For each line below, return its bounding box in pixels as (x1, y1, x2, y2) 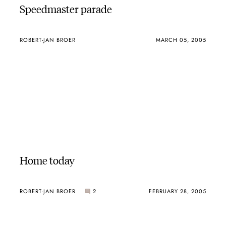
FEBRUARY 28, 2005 (149, 187, 207, 195)
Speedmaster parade (19, 1, 112, 16)
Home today (19, 152, 75, 167)
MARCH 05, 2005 (156, 35, 207, 44)
